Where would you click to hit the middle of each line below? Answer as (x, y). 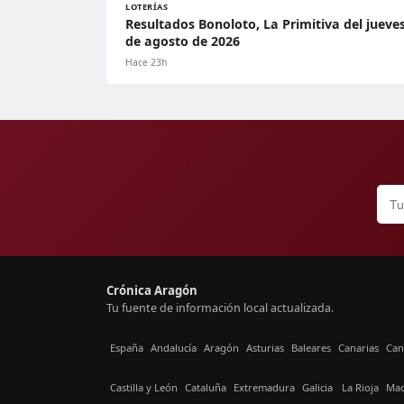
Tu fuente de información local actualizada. (220, 308)
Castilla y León (144, 387)
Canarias (358, 347)
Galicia (317, 387)
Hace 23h (146, 62)
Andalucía (174, 347)
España (127, 347)
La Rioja (360, 387)
